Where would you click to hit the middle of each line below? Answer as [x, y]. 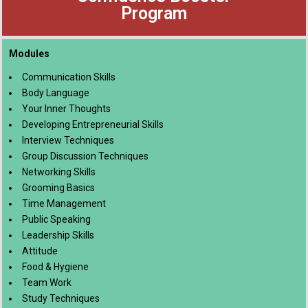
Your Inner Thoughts [66, 109]
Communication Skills [69, 77]
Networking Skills [59, 172]
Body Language [56, 93]
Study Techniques [61, 298]
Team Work [47, 283]
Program [154, 13]
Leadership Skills [58, 235]
